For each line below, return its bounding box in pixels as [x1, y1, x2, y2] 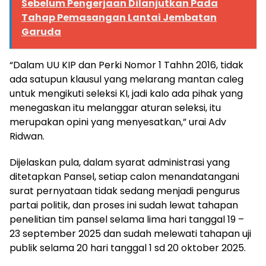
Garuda [21, 24, 61, 39]
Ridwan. [9, 129, 45, 143]
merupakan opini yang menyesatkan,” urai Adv [9, 115, 226, 129]
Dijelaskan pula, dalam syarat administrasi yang [9, 155, 230, 169]
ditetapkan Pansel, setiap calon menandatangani [9, 169, 239, 183]
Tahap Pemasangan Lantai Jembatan [21, 10, 217, 24]
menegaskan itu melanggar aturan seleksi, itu [9, 100, 221, 115]
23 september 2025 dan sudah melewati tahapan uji [9, 226, 251, 240]
